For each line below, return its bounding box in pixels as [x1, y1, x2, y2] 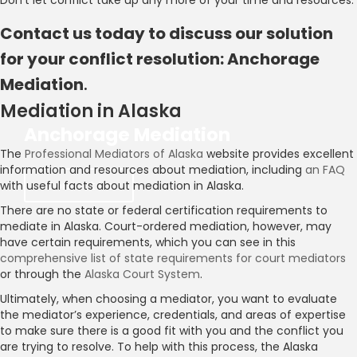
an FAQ [305, 161, 345, 178]
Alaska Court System [84, 265, 200, 282]
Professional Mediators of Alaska [25, 145, 203, 162]
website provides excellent [203, 145, 354, 162]
